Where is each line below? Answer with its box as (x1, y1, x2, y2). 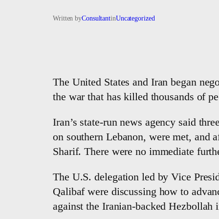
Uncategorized (115, 15, 155, 22)
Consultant (82, 15, 110, 22)
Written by (53, 15, 82, 22)
